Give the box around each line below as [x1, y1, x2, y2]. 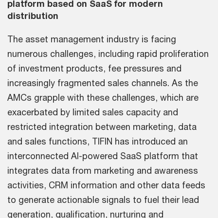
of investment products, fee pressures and [7, 62, 182, 73]
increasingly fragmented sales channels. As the [7, 77, 198, 88]
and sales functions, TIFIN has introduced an [7, 135, 188, 146]
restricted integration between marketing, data [7, 121, 197, 132]
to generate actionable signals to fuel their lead [7, 194, 199, 205]
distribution [7, 10, 58, 21]
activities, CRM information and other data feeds [7, 179, 205, 190]
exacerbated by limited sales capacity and [7, 106, 178, 117]
